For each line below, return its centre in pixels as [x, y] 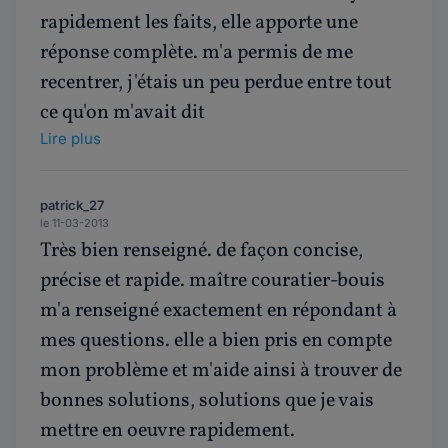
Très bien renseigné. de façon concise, [201, 251]
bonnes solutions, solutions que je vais [207, 401]
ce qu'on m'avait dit [122, 113]
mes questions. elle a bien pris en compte [216, 341]
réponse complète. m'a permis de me [196, 53]
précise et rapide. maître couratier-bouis [212, 281]
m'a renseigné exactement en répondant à [218, 311]
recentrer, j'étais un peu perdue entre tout [216, 83]
